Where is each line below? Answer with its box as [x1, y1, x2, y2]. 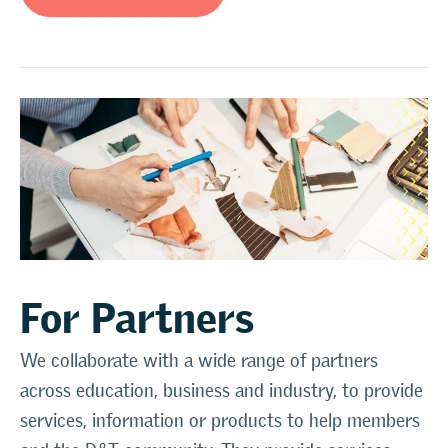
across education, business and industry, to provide [20, 378, 423, 402]
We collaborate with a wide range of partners [20, 348, 378, 372]
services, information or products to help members [20, 408, 420, 432]
